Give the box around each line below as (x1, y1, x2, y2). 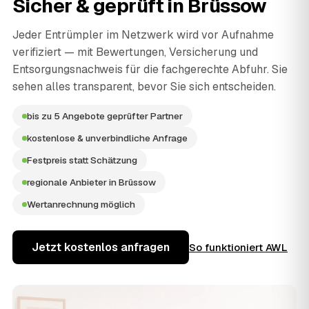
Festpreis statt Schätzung (27, 154, 137, 167)
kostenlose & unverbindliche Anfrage (27, 132, 188, 145)
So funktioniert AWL (189, 241, 288, 255)
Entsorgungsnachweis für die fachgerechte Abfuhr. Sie (12, 62, 288, 77)
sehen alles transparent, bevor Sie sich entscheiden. (12, 79, 276, 94)
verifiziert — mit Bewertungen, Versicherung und (12, 45, 258, 60)
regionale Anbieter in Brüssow (27, 176, 156, 189)
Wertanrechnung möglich (27, 198, 135, 211)
